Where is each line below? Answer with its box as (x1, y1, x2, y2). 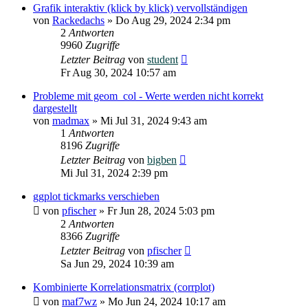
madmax (52, 114, 89, 126)
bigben (147, 153, 177, 166)
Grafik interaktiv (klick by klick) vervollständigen (33, 1, 247, 14)
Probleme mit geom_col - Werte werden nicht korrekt (33, 89, 263, 102)
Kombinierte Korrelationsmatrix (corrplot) (33, 280, 214, 293)
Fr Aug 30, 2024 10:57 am (60, 66, 176, 78)
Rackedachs (52, 14, 104, 26)
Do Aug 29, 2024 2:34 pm (115, 14, 230, 26)
